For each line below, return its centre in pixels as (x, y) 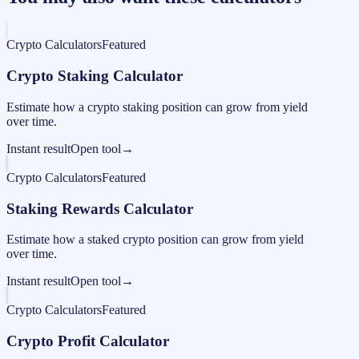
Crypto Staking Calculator (95, 76)
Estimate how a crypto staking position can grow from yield (157, 107)
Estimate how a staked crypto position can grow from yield (155, 240)
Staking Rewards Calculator (100, 208)
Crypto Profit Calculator (88, 341)
